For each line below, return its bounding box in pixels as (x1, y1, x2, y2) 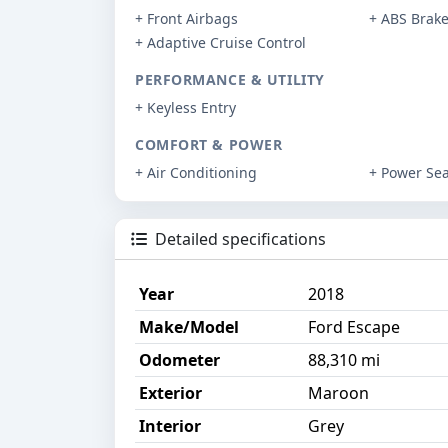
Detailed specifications (151, 228, 326, 251)
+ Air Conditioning (135, 163, 257, 183)
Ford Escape (308, 316, 400, 339)
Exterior (139, 382, 202, 405)
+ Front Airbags (135, 9, 238, 29)
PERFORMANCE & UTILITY (135, 70, 325, 90)
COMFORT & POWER (135, 135, 283, 155)
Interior (139, 415, 201, 438)
